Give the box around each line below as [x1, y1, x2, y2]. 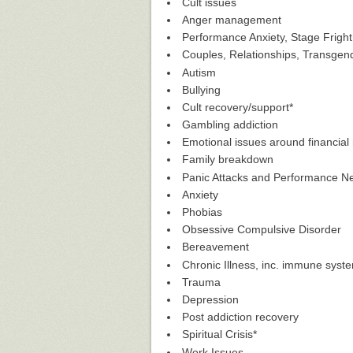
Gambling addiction [182, 118, 278, 132]
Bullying [182, 83, 221, 96]
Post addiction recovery [182, 310, 299, 324]
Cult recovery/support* [182, 100, 293, 113]
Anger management [182, 13, 281, 26]
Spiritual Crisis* [182, 328, 257, 341]
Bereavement [182, 240, 249, 254]
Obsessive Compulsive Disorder [182, 223, 341, 236]
